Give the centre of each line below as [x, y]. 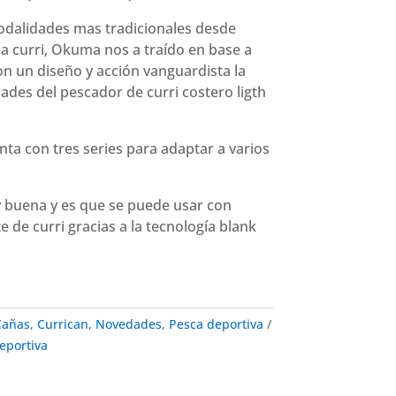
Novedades [128, 324]
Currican [62, 324]
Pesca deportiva [216, 324]
